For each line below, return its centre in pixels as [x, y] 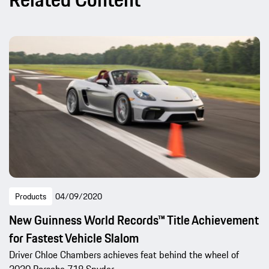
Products [31, 197]
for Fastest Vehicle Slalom [74, 238]
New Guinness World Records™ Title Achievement [134, 220]
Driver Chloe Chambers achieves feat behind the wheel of [124, 255]
